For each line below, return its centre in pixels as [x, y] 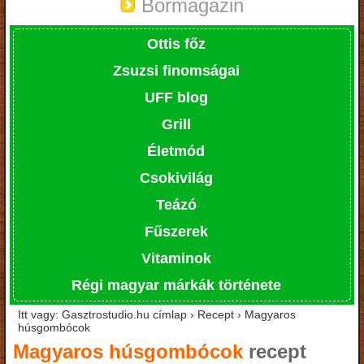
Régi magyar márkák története [176, 285]
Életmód [176, 151]
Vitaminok [176, 258]
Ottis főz [176, 43]
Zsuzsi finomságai [176, 70]
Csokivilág [176, 178]
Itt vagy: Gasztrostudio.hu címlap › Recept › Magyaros [157, 314]
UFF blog [176, 97]
